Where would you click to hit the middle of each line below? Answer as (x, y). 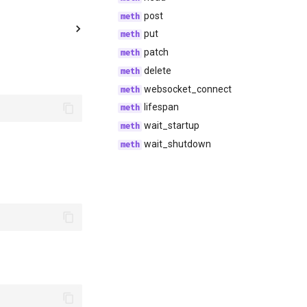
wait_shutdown (177, 144)
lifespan (161, 107)
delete (157, 70)
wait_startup (171, 125)
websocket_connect (187, 89)
